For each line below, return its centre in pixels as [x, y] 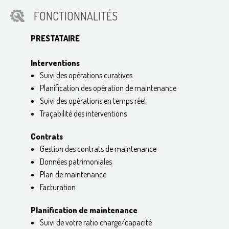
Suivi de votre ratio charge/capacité [96, 222]
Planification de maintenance [84, 210]
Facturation [58, 187]
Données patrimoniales [76, 161]
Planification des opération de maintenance [108, 88]
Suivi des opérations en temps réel [93, 100]
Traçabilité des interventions [83, 113]
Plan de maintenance [73, 174]
